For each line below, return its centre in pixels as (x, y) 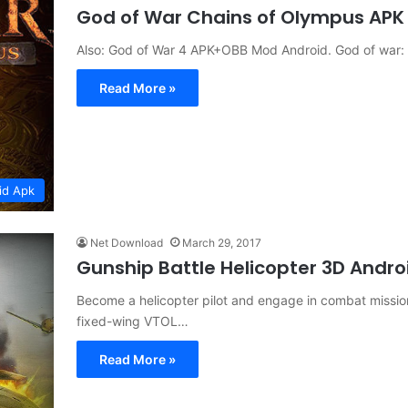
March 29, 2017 (222, 242)
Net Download (127, 242)
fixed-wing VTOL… (133, 321)
